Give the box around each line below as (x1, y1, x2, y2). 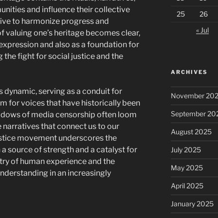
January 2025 (170, 200, 214, 208)
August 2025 (170, 127, 212, 136)
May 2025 (170, 163, 203, 172)
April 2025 (170, 182, 203, 190)
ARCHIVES (170, 69, 208, 75)
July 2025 (170, 145, 201, 154)
